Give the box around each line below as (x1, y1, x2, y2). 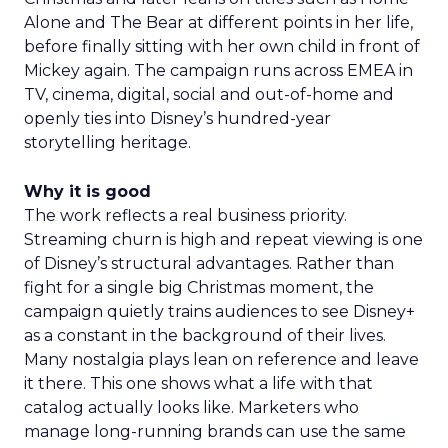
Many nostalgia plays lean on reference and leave (24, 350, 419, 369)
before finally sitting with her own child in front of (24, 37, 420, 56)
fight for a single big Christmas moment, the (24, 278, 374, 297)
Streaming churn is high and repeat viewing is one (24, 230, 423, 249)
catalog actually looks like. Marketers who (24, 398, 359, 417)
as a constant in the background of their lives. (24, 326, 386, 345)
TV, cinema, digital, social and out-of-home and (24, 85, 394, 104)
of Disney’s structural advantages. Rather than (24, 254, 394, 273)
